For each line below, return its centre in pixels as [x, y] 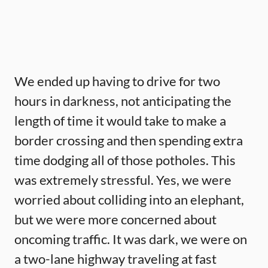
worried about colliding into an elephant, [129, 199]
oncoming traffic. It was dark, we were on [131, 239]
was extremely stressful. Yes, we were [123, 179]
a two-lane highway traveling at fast [115, 258]
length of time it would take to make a [120, 120]
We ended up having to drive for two [117, 81]
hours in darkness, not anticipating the [123, 100]
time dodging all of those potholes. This [125, 160]
